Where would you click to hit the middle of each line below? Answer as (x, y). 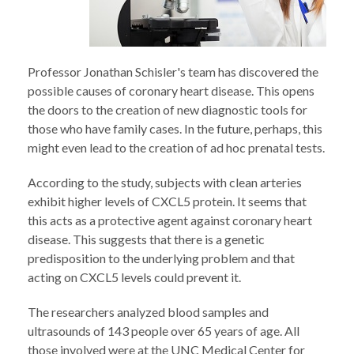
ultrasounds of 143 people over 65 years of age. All (164, 331)
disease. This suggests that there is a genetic (146, 239)
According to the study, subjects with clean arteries (165, 182)
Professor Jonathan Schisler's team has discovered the (173, 72)
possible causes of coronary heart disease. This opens (171, 90)
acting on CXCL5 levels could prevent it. (134, 277)
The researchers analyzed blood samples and (148, 312)
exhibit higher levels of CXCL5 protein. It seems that (167, 201)
